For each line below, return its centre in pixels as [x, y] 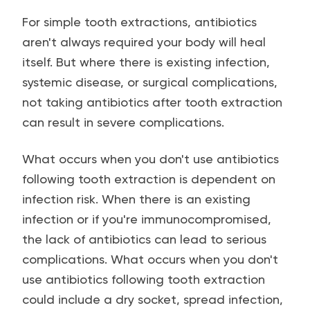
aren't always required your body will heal [144, 42]
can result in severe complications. [123, 122]
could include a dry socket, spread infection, [153, 299]
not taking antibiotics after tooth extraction [152, 102]
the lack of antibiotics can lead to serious [144, 239]
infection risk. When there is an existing [136, 199]
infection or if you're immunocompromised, [147, 219]
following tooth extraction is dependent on [149, 179]
